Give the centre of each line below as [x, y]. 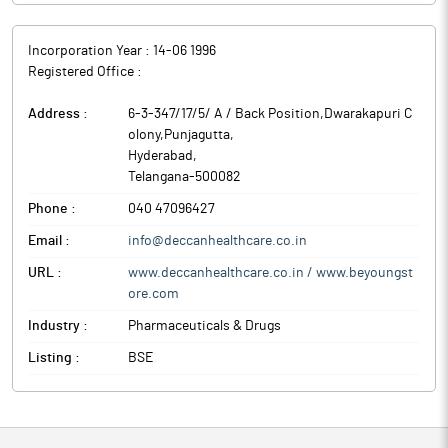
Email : [49, 241]
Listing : [54, 358]
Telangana [158, 177]
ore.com [153, 294]
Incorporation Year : [90, 51]
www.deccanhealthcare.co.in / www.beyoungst [270, 273]
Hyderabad [160, 156]
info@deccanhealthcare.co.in [217, 241]
